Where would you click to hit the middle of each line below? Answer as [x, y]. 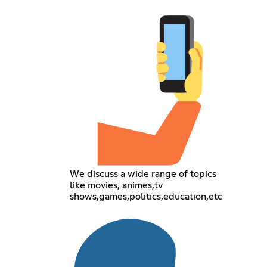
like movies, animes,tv [117, 185]
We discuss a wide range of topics [143, 174]
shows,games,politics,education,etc [146, 196]
